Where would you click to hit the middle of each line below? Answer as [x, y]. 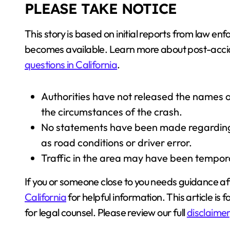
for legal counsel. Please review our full [106, 212]
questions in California [71, 64]
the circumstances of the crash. [112, 112]
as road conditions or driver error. [117, 142]
